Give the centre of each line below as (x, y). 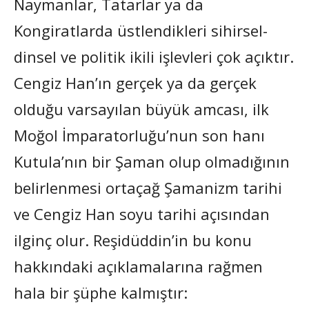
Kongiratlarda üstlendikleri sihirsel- (141, 30)
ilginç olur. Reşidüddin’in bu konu (133, 240)
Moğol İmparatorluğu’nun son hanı (139, 135)
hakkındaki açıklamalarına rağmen (138, 266)
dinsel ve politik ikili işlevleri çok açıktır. (154, 56)
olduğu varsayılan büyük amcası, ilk (141, 109)
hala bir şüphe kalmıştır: (101, 292)
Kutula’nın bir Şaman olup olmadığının (152, 161)
